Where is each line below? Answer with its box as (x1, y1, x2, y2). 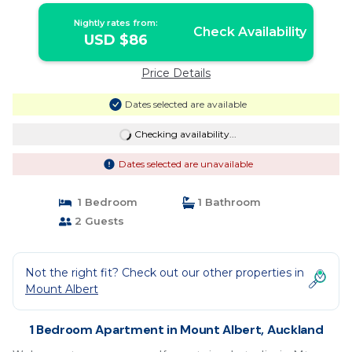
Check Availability (192, 24, 306, 39)
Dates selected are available (124, 98, 247, 110)
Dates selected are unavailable (118, 158, 253, 170)
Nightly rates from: (74, 17, 159, 28)
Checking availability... (134, 128, 236, 140)
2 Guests (71, 214, 124, 227)
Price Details (141, 66, 211, 80)
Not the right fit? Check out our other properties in (25, 266, 304, 280)
